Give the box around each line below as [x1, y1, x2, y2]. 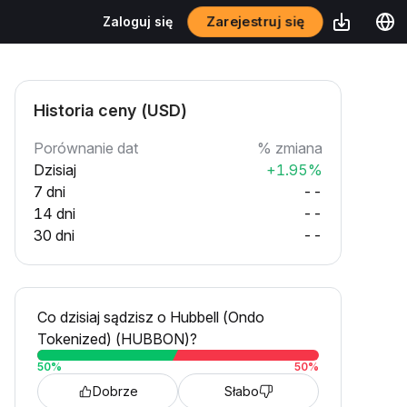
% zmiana [257, 139, 323, 157]
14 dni [34, 204, 75, 223]
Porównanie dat [34, 139, 138, 157]
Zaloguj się [103, 14, 173, 29]
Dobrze [92, 383, 138, 399]
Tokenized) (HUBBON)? [37, 330, 197, 348]
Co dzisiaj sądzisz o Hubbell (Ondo [37, 308, 264, 326]
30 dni [34, 226, 74, 244]
